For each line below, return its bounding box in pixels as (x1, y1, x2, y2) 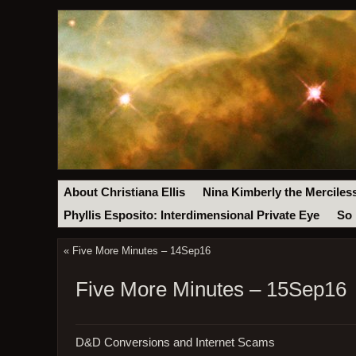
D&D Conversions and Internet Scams (75, 335, 275, 349)
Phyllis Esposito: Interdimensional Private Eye (64, 209, 320, 222)
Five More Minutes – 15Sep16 (75, 277, 346, 302)
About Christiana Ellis (64, 185, 186, 199)
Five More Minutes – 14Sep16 (72, 245, 211, 257)
